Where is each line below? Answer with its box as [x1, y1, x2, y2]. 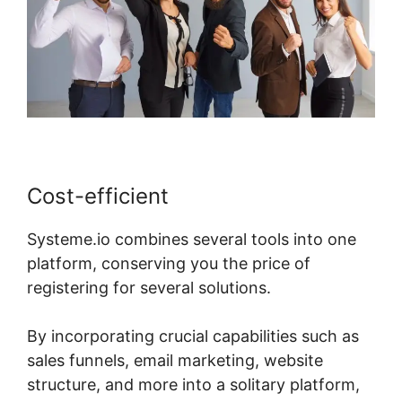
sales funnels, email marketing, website [27, 351, 323, 371]
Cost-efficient [27, 183, 169, 210]
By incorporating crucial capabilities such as [27, 327, 359, 346]
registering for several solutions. [27, 278, 271, 298]
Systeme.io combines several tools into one [27, 230, 356, 249]
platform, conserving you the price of [27, 254, 310, 274]
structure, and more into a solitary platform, [27, 375, 360, 395]
